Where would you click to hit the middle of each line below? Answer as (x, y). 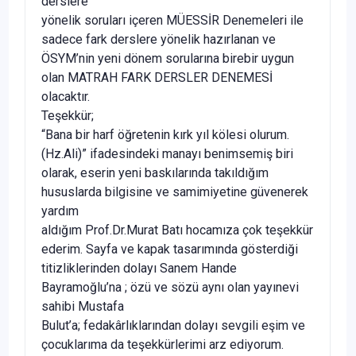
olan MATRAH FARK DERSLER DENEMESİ (157, 78)
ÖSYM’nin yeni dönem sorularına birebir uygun (168, 59)
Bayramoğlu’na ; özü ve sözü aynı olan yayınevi (170, 288)
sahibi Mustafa (83, 307)
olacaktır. (66, 97)
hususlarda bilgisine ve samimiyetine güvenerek (175, 192)
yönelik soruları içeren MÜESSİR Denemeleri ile (172, 21)
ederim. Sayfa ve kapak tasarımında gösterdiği (170, 250)
